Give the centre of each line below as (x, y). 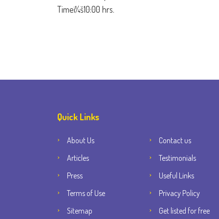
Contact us (175, 140)
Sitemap (80, 211)
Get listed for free (184, 211)
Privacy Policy (179, 193)
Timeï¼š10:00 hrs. (86, 9)
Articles (78, 158)
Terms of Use (86, 193)
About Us (81, 140)
